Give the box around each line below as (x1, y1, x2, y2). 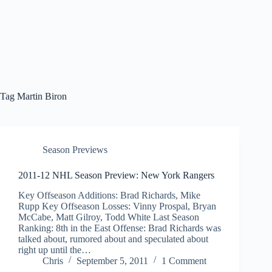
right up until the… (18, 244, 91, 255)
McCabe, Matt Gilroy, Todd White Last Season (18, 211, 199, 222)
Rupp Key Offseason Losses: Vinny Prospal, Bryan (18, 200, 216, 211)
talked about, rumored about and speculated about (18, 233, 208, 244)
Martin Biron (15, 91, 67, 101)
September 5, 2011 (76, 255, 148, 266)
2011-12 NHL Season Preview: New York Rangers (18, 170, 214, 180)
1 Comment (161, 255, 206, 266)
